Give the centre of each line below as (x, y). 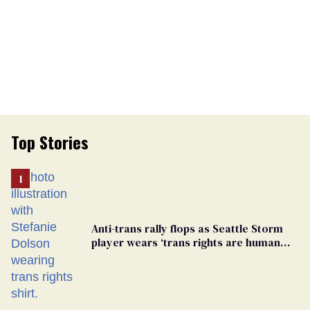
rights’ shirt (121, 256)
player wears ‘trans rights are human (186, 242)
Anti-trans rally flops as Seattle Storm (187, 228)
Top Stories (50, 142)
